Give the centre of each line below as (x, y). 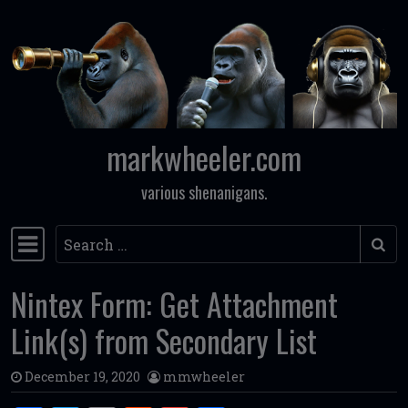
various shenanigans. (204, 193)
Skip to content (72, 56)
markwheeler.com (204, 158)
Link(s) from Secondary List (164, 341)
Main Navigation (84, 254)
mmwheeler (204, 377)
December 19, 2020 (82, 377)
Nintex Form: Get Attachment (174, 305)
